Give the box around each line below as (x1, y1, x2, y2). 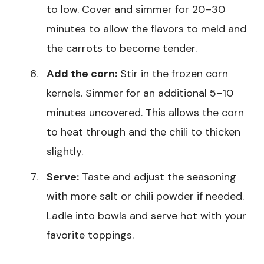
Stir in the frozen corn (117, 66, 228, 81)
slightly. (47, 144, 83, 159)
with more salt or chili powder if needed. (47, 189, 244, 203)
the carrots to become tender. (47, 41, 197, 55)
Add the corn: (47, 66, 117, 81)
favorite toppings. (47, 227, 134, 242)
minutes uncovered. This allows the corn (47, 105, 244, 120)
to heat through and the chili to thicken (47, 124, 240, 139)
